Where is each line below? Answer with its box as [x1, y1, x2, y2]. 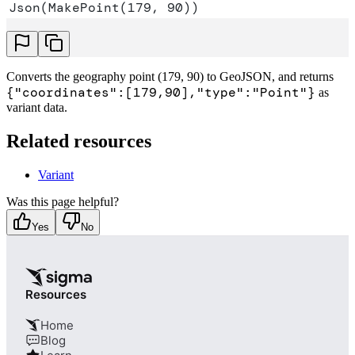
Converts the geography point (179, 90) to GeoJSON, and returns [6, 70, 334, 84]
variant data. [6, 101, 67, 115]
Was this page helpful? [6, 195, 119, 209]
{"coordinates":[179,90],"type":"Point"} [6, 84, 315, 101]
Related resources [6, 131, 151, 152]
